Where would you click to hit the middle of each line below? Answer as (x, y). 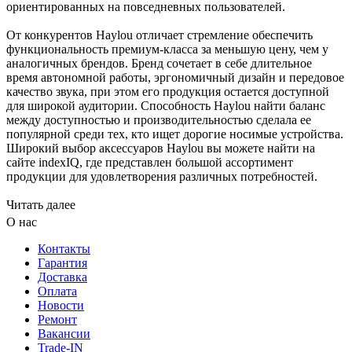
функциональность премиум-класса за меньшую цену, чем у (167, 49)
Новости (61, 306)
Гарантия (62, 263)
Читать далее (42, 205)
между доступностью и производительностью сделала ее (159, 120)
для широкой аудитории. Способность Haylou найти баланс (166, 106)
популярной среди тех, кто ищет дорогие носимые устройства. (175, 134)
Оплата (57, 291)
